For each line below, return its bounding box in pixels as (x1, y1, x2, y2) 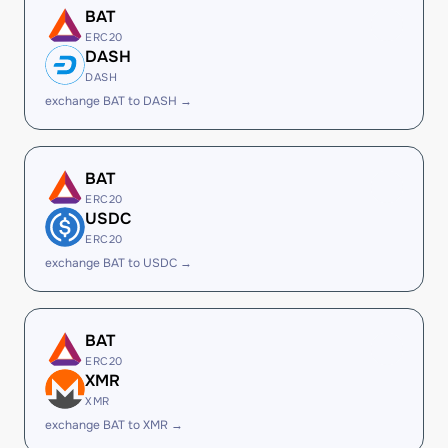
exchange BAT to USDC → (45, 255, 192, 271)
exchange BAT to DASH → (45, 93, 192, 109)
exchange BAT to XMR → (45, 417, 183, 433)
